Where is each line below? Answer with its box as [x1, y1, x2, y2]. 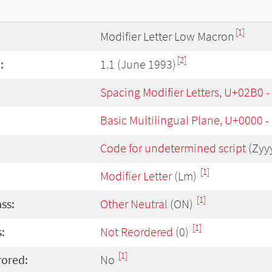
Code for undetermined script [100, 140, 246, 156]
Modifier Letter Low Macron [100, 29, 234, 44]
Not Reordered [100, 224, 173, 240]
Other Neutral [100, 196, 168, 212]
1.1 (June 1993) [100, 56, 176, 72]
